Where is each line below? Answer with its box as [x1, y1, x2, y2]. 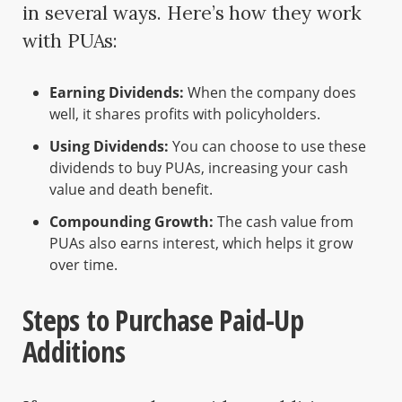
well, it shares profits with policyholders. [49, 103, 320, 124]
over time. [49, 254, 118, 275]
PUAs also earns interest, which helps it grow [49, 232, 353, 253]
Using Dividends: [49, 135, 169, 156]
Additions [22, 331, 126, 371]
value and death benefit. [49, 179, 213, 199]
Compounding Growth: [49, 211, 214, 232]
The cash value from [214, 211, 354, 232]
